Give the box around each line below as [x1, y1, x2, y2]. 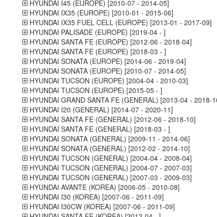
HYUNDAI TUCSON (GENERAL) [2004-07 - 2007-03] [27, 163, 192, 172]
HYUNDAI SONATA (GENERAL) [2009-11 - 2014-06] [27, 134, 190, 143]
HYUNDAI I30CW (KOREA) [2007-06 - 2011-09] [27, 201, 175, 211]
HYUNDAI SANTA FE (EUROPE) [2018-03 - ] [27, 46, 166, 56]
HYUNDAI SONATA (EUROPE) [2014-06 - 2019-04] [27, 56, 186, 66]
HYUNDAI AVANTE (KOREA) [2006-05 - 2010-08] [27, 182, 180, 192]
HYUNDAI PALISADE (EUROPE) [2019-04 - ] [27, 27, 166, 37]
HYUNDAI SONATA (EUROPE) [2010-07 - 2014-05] [27, 66, 186, 76]
